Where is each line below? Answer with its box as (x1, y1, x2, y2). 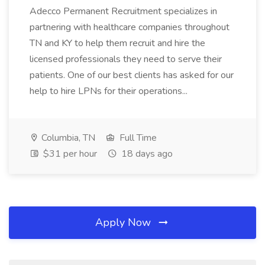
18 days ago (119, 147, 173, 160)
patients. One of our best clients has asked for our (30, 69, 234, 82)
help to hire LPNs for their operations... (30, 85, 188, 98)
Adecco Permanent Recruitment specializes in (30, 5, 217, 18)
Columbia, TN (39, 131, 95, 144)
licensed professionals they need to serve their (30, 53, 222, 66)
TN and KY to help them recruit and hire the (30, 37, 205, 50)
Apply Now (95, 215, 154, 230)
